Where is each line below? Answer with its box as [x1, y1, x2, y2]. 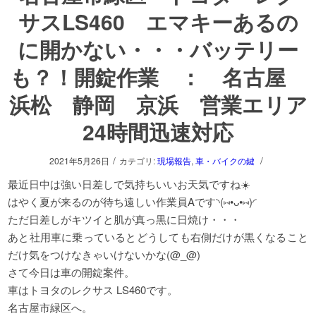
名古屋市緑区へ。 [8, 300, 93, 315]
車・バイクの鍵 [195, 154, 255, 166]
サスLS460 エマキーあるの [18, 6, 298, 37]
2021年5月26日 [49, 154, 109, 166]
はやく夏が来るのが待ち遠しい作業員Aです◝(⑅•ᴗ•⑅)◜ [8, 194, 257, 209]
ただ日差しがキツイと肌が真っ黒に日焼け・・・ [8, 212, 241, 226]
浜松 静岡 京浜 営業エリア [8, 89, 308, 119]
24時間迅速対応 [83, 116, 233, 147]
